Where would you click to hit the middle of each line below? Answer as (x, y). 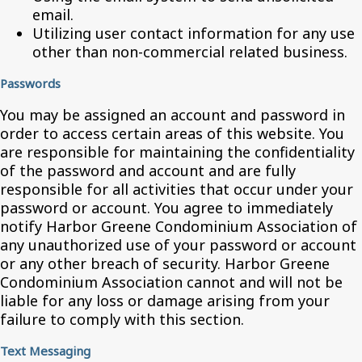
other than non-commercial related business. (190, 52)
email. (53, 15)
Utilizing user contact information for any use (194, 33)
